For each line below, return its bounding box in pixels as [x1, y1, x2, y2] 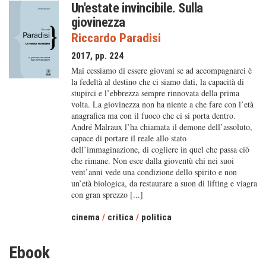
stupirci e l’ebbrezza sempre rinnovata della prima [71, 87, 239, 99]
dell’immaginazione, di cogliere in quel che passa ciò [71, 144, 249, 155]
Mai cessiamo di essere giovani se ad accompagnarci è [71, 65, 252, 76]
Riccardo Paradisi [71, 31, 161, 45]
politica [141, 212, 172, 223]
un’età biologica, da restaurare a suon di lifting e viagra [71, 178, 257, 189]
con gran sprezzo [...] [71, 189, 143, 200]
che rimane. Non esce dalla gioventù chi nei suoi [71, 155, 234, 166]
